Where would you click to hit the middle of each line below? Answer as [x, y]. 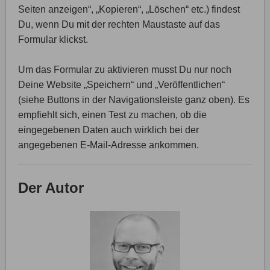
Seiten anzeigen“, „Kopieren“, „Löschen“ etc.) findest [129, 9]
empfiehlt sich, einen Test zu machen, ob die [112, 115]
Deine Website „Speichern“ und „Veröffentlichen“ [121, 84]
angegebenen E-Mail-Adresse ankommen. [108, 145]
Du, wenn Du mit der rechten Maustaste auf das [119, 24]
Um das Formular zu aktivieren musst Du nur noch [125, 69]
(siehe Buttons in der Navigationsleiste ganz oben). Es [134, 99]
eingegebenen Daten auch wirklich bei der [108, 130]
